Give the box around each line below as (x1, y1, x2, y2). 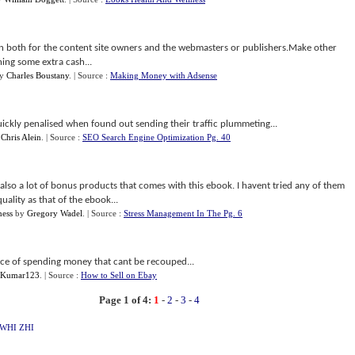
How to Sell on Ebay (81, 270, 157, 280)
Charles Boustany (6, 71, 69, 80)
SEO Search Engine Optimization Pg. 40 (82, 132, 231, 142)
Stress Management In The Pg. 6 (124, 208, 242, 218)
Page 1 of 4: (98, 294, 151, 306)
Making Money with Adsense (110, 71, 217, 80)
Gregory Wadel (27, 208, 82, 218)
